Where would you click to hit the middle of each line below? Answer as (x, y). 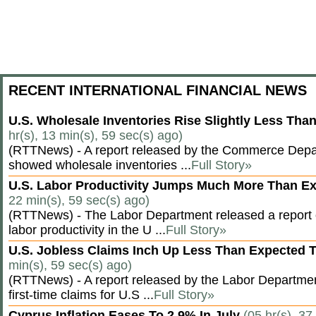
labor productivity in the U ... (87, 230)
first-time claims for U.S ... (81, 295)
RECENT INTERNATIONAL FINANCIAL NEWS (158, 90)
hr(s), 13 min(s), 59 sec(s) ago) (96, 135)
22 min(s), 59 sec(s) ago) (79, 200)
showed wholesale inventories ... (100, 165)
